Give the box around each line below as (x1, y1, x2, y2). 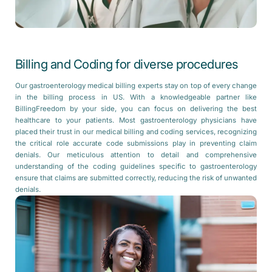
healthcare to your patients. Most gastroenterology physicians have (15, 117, 257, 124)
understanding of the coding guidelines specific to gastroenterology (15, 163, 257, 171)
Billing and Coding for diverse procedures (15, 57, 238, 71)
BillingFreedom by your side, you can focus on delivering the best (15, 105, 257, 113)
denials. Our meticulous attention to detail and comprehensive (15, 151, 257, 159)
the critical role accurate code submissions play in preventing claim (15, 140, 257, 148)
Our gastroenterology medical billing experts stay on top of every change (15, 82, 257, 90)
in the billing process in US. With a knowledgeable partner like (15, 93, 257, 101)
